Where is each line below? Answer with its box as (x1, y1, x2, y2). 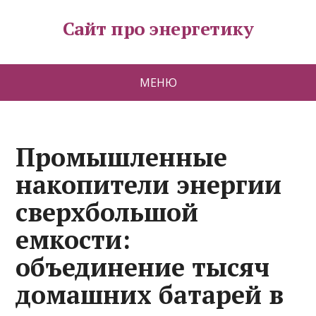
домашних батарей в (16, 278, 284, 311)
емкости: (16, 223, 131, 256)
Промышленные (16, 140, 228, 174)
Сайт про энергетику (62, 16, 254, 40)
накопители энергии (16, 168, 282, 201)
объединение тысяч (16, 250, 270, 284)
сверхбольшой (16, 195, 199, 229)
